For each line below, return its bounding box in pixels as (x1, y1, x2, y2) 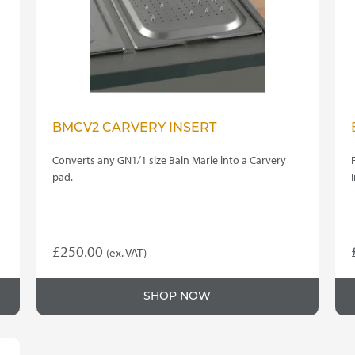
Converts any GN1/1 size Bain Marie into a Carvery (52, 153, 287, 168)
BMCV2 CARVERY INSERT (52, 122, 217, 136)
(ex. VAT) (106, 245, 147, 261)
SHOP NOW (143, 291, 212, 303)
